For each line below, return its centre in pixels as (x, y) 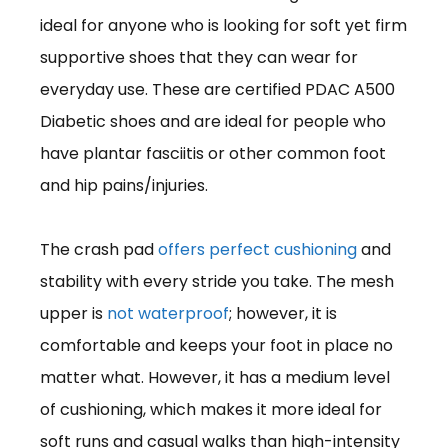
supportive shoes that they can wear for (199, 57)
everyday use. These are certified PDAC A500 (217, 89)
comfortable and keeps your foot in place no (216, 345)
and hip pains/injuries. (124, 185)
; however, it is (283, 313)
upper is (73, 313)
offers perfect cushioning (257, 249)
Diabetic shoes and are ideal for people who (213, 121)
